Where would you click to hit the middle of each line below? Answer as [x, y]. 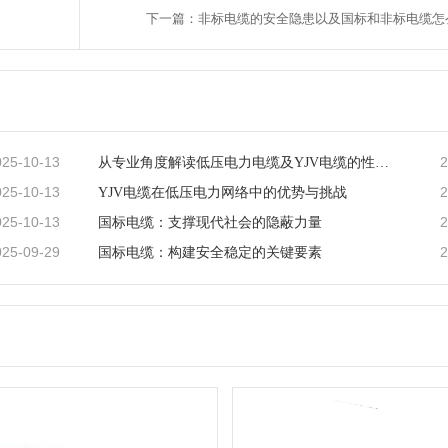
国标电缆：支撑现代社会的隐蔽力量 [210, 223]
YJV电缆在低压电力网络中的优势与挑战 [222, 193]
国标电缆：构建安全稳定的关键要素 [210, 253]
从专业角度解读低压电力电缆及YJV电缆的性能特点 [382, 163]
